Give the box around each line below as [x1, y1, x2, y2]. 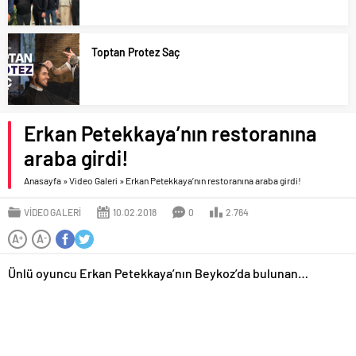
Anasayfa [24, 175, 61, 186]
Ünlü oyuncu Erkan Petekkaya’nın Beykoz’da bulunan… [8, 265, 308, 281]
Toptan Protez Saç [91, 45, 180, 59]
